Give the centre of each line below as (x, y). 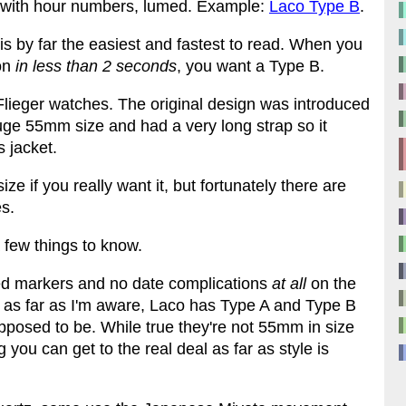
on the (331, 284)
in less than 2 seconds (96, 66)
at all (289, 284)
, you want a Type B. (251, 66)
